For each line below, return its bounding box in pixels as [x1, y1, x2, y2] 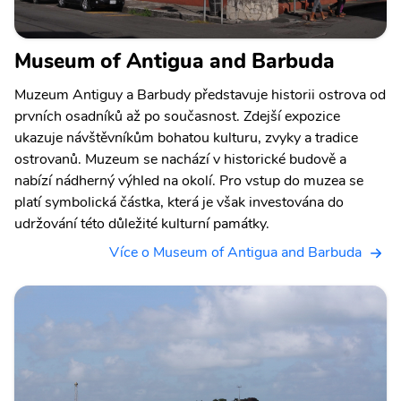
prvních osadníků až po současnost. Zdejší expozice [14, 107, 340, 127]
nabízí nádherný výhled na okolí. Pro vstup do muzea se [14, 171, 363, 192]
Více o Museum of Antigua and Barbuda [109, 243, 362, 263]
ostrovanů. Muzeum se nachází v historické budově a [14, 149, 346, 170]
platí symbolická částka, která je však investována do [14, 192, 344, 213]
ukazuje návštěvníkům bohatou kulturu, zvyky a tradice [14, 128, 358, 149]
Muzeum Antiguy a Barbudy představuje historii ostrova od [14, 85, 386, 106]
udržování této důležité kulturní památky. [14, 214, 269, 235]
